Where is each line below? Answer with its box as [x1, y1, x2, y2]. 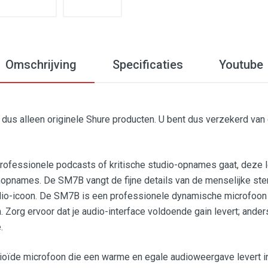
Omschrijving [5, 57, 77, 72]
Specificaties [112, 57, 183, 72]
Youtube [218, 57, 263, 72]
